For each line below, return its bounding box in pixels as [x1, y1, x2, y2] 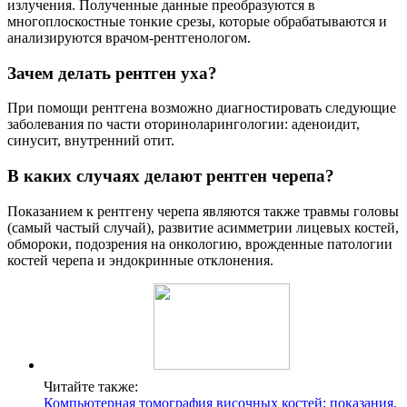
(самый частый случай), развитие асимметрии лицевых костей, [7, 219, 399, 235]
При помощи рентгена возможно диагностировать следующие [7, 100, 396, 116]
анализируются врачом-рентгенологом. [7, 30, 251, 45]
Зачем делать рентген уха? [7, 63, 217, 83]
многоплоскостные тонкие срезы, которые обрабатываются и [7, 14, 387, 29]
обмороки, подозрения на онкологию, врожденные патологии [7, 235, 392, 252]
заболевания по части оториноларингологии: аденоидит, [7, 116, 360, 133]
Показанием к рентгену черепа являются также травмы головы [7, 203, 399, 219]
